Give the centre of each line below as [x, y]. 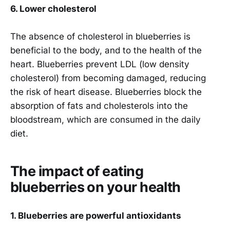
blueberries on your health [95, 187]
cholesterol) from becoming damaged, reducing [108, 78]
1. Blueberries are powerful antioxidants [96, 216]
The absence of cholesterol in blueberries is [100, 37]
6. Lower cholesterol [53, 9]
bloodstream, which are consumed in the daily [106, 120]
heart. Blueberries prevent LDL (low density [100, 64]
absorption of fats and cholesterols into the [99, 106]
